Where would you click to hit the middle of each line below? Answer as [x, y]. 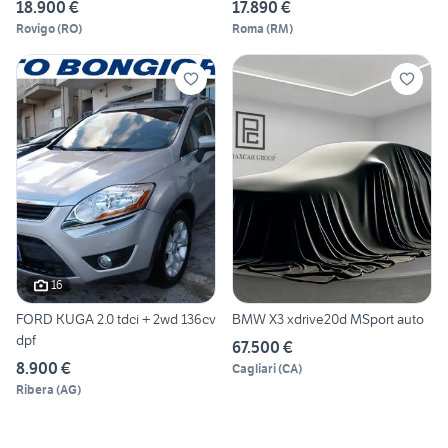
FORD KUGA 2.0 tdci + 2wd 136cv [116, 318]
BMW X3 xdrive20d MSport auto [328, 318]
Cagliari [254, 368]
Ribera [35, 389]
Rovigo [35, 29]
